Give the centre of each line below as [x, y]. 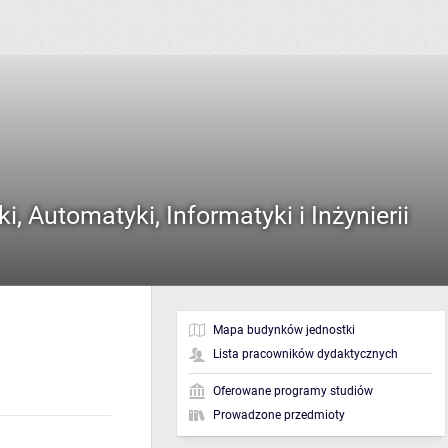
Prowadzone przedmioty [279, 415]
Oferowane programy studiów [293, 391]
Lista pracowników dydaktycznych [305, 354]
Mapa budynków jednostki [284, 330]
